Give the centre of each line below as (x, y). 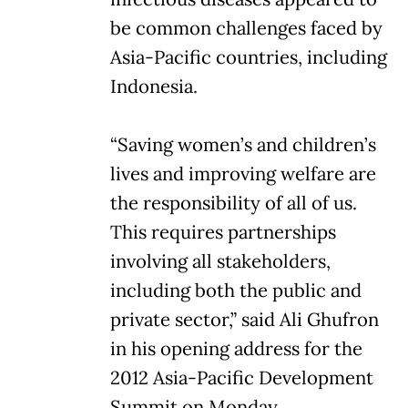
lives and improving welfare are (243, 173)
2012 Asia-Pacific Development (242, 377)
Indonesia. (154, 86)
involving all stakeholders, (220, 261)
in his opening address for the (236, 348)
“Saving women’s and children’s (243, 144)
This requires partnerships (223, 232)
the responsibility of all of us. (234, 203)
